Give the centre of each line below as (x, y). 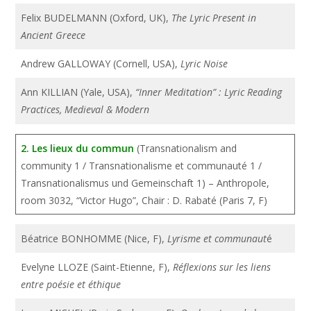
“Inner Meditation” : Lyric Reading (209, 92)
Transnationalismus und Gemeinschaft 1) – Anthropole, (145, 183)
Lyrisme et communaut (217, 238)
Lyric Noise (204, 64)
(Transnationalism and (186, 148)
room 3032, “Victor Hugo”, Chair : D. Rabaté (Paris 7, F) (144, 200)
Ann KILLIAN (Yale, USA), (78, 92)
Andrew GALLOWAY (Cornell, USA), (101, 64)
